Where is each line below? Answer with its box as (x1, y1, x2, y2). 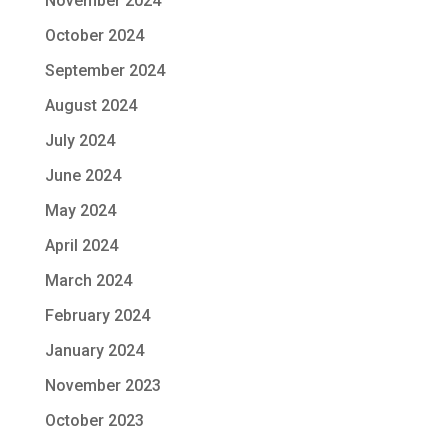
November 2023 (44, 375, 161, 395)
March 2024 (44, 270, 132, 290)
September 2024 (44, 60, 165, 80)
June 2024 (44, 165, 121, 185)
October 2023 (44, 410, 144, 430)
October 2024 (44, 25, 144, 45)
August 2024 (44, 95, 137, 115)
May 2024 (44, 200, 116, 220)
